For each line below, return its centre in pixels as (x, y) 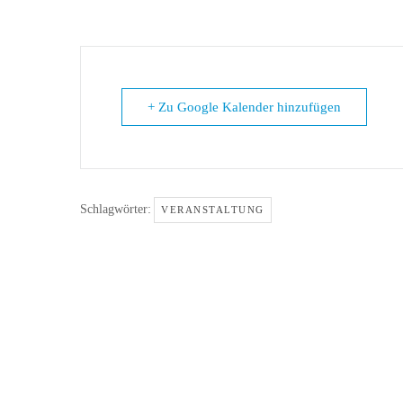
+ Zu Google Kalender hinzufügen (244, 107)
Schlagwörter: (116, 209)
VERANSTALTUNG (213, 210)
